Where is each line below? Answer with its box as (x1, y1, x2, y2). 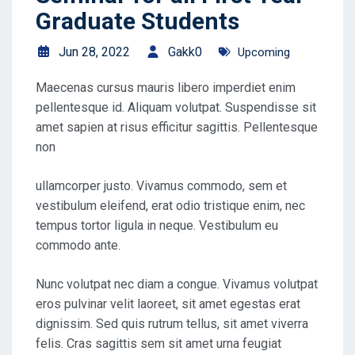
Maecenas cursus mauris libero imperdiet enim (36, 79, 296, 95)
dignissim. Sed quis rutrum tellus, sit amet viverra (36, 315, 308, 331)
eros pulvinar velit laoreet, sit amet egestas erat (36, 296, 300, 311)
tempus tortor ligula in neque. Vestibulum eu (36, 217, 278, 233)
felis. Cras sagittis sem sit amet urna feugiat (36, 335, 281, 351)
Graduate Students (36, 6, 239, 35)
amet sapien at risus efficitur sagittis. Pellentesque (36, 119, 318, 135)
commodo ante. (36, 237, 120, 253)
